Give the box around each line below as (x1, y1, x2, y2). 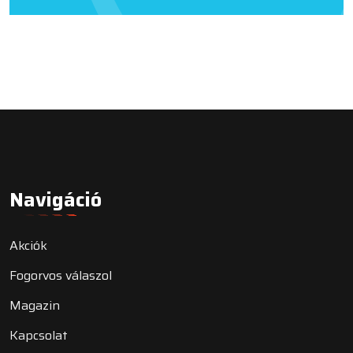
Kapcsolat (9, 325, 68, 345)
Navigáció (9, 184, 102, 215)
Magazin (9, 295, 60, 315)
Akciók (9, 235, 47, 255)
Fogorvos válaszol (9, 265, 112, 285)
